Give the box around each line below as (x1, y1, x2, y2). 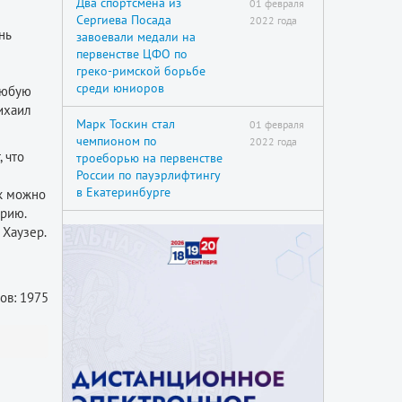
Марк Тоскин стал (75, 116, 175, 132)
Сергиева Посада (75, 12, 171, 28)
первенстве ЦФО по (75, 46, 188, 62)
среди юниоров (75, 80, 164, 96)
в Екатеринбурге (75, 184, 170, 200)
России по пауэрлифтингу (75, 167, 220, 183)
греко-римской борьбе (75, 63, 205, 79)
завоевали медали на (75, 29, 196, 45)
